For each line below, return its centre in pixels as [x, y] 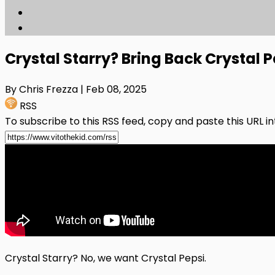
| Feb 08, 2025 [114, 89]
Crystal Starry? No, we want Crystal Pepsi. [106, 258]
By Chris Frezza [43, 89]
